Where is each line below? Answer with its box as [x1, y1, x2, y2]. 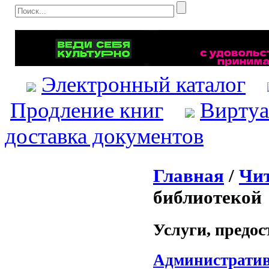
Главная [153, 165, 224, 186]
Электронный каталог [41, 72, 246, 97]
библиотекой [153, 186, 262, 208]
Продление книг [10, 98, 163, 122]
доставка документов [5, 124, 204, 148]
